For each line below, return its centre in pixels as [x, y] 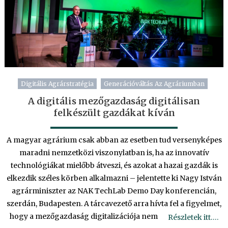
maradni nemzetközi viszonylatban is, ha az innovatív [114, 153]
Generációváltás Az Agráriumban [154, 84]
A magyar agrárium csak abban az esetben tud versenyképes [114, 140]
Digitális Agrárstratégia [57, 84]
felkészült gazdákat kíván [114, 113]
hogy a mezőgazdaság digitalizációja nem [84, 217]
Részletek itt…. [193, 218]
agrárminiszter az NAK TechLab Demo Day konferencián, [114, 191]
